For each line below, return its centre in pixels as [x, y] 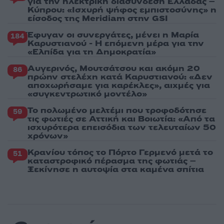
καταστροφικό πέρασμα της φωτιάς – [112, 161]
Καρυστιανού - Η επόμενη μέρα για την [116, 43]
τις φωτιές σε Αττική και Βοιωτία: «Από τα [121, 119]
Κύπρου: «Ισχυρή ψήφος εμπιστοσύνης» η [122, 10]
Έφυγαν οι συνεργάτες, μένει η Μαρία [113, 35]
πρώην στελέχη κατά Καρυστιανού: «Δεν [120, 77]
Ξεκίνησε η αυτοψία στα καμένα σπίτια [116, 169]
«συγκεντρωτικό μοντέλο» [87, 94]
